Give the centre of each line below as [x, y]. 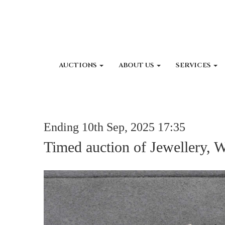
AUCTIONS [79, 65]
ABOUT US [137, 65]
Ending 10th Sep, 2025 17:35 [115, 127]
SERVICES [194, 65]
